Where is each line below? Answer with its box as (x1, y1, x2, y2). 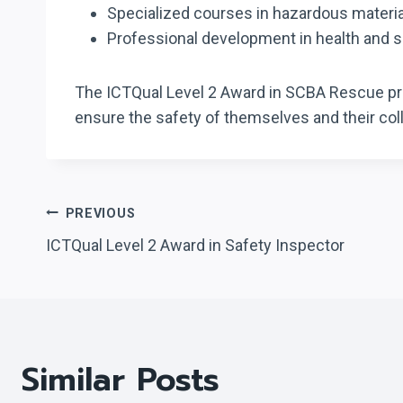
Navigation (45, 246, 214, 296)
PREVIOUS (65, 205, 136, 221)
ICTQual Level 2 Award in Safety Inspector (46, 235, 345, 255)
